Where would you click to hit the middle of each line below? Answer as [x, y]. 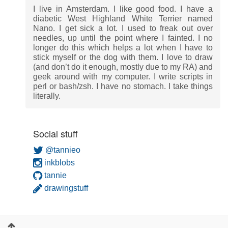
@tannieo [62, 150]
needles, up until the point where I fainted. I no [123, 38]
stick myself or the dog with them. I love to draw [123, 58]
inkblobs [59, 163]
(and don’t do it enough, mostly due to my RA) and [123, 67]
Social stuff [55, 134]
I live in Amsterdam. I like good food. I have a [123, 9]
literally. [47, 96]
